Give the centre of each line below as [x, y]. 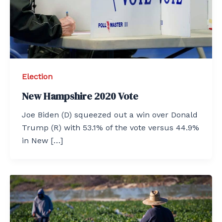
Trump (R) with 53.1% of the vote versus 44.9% [111, 127]
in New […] [42, 140]
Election [37, 77]
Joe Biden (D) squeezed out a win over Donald [110, 114]
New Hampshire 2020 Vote [80, 96]
